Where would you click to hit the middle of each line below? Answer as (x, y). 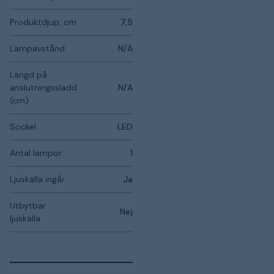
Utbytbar (28, 206)
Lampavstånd (37, 48)
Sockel (23, 127)
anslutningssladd (43, 87)
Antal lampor (36, 153)
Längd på (28, 75)
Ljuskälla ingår (37, 179)
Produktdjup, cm (43, 22)
